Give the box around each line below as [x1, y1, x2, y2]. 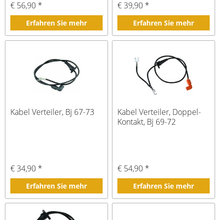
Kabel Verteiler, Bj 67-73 [10, 106, 95, 117]
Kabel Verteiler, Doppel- [117, 106, 201, 117]
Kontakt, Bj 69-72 [117, 116, 176, 127]
